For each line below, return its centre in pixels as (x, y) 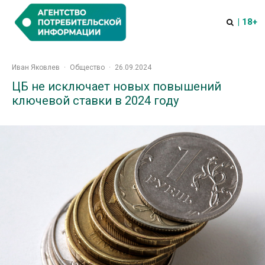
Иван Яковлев (36, 67)
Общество (87, 67)
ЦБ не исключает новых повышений (117, 86)
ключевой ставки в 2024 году (95, 101)
